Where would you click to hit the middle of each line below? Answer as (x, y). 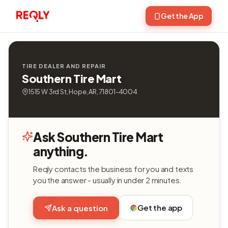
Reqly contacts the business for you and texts (113, 169)
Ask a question (80, 208)
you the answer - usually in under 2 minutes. (108, 180)
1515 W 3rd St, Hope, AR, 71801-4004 (83, 92)
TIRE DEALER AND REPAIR (64, 66)
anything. (61, 151)
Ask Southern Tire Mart (98, 137)
